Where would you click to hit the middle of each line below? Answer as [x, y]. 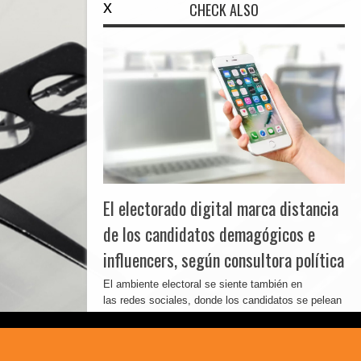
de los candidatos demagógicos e [209, 234]
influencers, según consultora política [224, 259]
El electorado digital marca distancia [221, 208]
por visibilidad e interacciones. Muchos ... [200, 316]
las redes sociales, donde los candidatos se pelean [222, 300]
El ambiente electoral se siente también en [203, 284]
